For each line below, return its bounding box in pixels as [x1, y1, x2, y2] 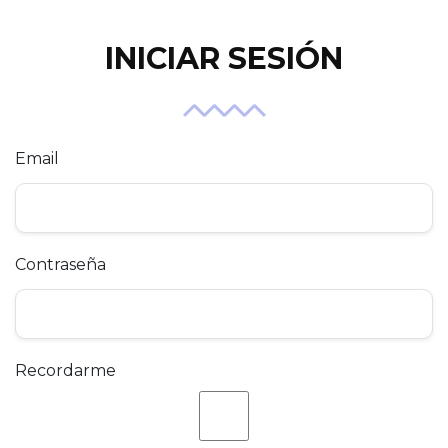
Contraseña [15, 255, 106, 274]
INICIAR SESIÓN [105, 40, 343, 77]
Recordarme [15, 361, 116, 380]
